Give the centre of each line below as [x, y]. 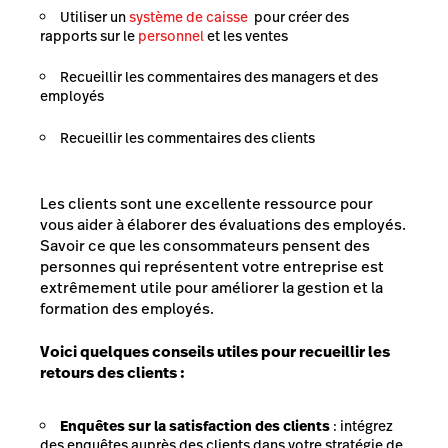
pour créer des [301, 16]
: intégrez [361, 426]
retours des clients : [112, 373]
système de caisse [188, 16]
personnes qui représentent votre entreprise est [212, 266]
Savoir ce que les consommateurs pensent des [205, 245]
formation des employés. [127, 308]
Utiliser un [94, 16]
